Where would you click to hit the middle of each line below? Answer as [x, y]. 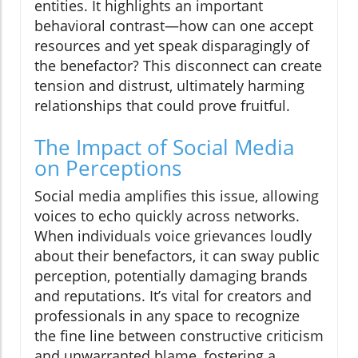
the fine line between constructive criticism [179, 336]
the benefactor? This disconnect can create [178, 66]
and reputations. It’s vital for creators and [173, 296]
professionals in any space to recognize [167, 316]
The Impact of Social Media [164, 147]
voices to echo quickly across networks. [167, 216]
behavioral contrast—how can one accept [174, 26]
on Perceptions [108, 168]
